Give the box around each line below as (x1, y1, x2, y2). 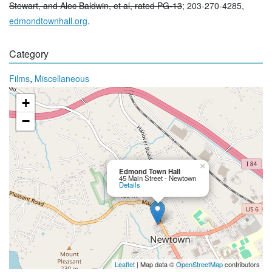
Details (119, 180, 140, 190)
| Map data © (135, 259, 176, 270)
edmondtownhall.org (9, 15, 87, 27)
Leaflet (115, 259, 135, 270)
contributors (223, 259, 260, 270)
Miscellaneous (35, 72, 89, 85)
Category (9, 47, 49, 61)
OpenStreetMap (176, 259, 223, 270)
